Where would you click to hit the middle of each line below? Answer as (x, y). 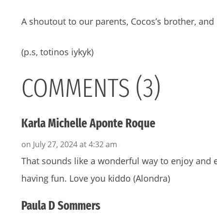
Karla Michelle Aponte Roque (88, 123)
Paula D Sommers (61, 206)
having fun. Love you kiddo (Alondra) (96, 178)
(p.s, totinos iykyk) (57, 52)
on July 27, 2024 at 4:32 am (69, 145)
